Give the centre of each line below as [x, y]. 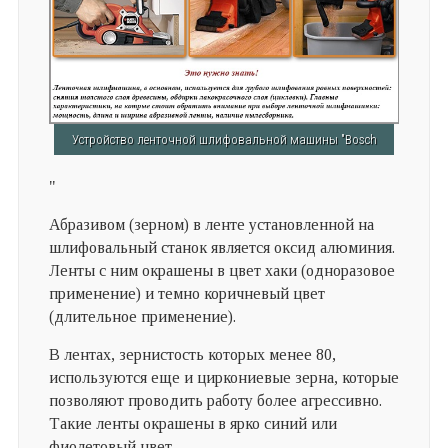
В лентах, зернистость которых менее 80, [192, 355]
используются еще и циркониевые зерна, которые [223, 378]
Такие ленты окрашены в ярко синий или [192, 424]
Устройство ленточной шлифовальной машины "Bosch [224, 140]
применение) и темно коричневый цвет [186, 294]
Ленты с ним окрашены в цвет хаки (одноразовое [221, 271]
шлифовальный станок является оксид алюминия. [221, 248]
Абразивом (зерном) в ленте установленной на [211, 225]
